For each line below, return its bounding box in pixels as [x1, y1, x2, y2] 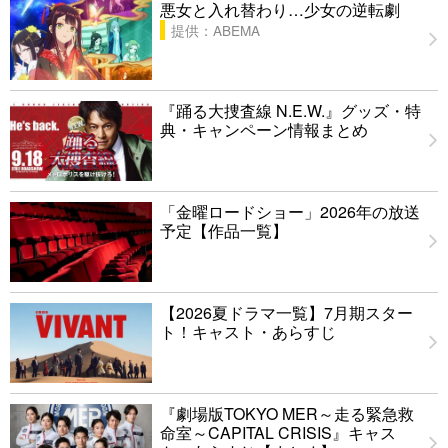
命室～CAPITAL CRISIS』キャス [160, 420, 396, 444]
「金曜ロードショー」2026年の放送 [160, 199, 420, 223]
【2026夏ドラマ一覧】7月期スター [160, 300, 413, 324]
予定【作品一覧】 [160, 218, 288, 242]
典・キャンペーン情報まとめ [160, 117, 368, 141]
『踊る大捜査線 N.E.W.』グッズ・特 [160, 98, 421, 122]
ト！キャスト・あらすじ [160, 319, 336, 343]
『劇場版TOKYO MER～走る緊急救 [160, 401, 414, 425]
